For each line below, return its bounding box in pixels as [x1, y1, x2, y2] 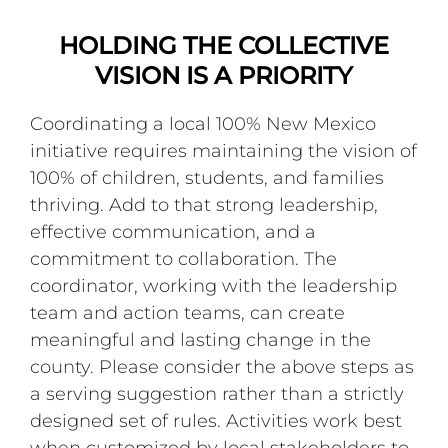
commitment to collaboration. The [30, 247, 338, 270]
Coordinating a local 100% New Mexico [30, 112, 377, 135]
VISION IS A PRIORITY [95, 60, 353, 90]
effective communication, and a [30, 220, 317, 243]
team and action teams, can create [30, 301, 346, 324]
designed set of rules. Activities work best [30, 409, 403, 432]
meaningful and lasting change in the [30, 328, 372, 351]
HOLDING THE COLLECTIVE [59, 30, 389, 60]
